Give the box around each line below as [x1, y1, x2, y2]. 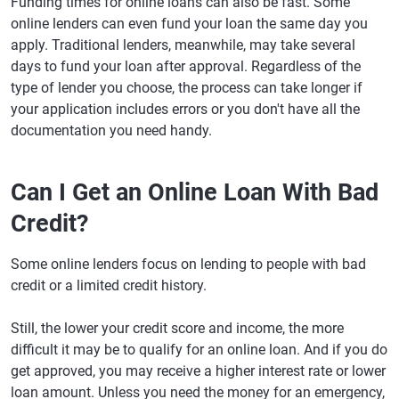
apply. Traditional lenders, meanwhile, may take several [11, 37, 355, 54]
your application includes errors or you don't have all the [11, 101, 360, 118]
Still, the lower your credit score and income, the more [11, 320, 344, 338]
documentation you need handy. [11, 122, 212, 140]
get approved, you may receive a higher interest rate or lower [11, 362, 386, 380]
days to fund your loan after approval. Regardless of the [11, 58, 361, 76]
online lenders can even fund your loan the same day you [11, 15, 368, 33]
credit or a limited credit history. [11, 277, 207, 295]
